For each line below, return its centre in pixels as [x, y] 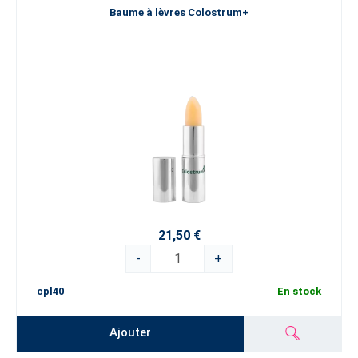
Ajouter [131, 333]
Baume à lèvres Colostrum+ [179, 13]
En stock [299, 291]
